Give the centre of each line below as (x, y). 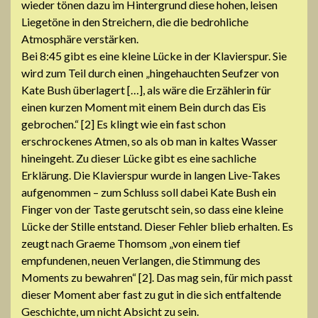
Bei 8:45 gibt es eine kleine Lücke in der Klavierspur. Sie (154, 55)
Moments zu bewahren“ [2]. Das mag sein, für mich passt (157, 277)
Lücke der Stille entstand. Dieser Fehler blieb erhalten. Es (157, 226)
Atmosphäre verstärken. (80, 38)
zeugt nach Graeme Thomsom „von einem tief (131, 243)
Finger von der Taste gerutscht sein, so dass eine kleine (152, 209)
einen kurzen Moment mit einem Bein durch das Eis (144, 106)
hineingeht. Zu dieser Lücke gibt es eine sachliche (139, 158)
